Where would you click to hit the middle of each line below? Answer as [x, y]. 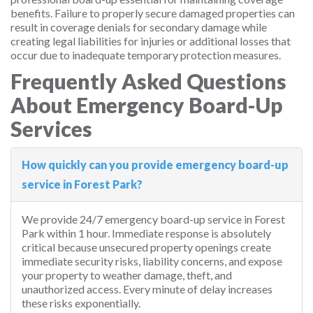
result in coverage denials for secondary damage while [139, 27]
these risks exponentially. [81, 303]
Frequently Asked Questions [148, 81]
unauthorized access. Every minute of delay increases [147, 289]
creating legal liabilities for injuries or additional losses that [151, 41]
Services [51, 129]
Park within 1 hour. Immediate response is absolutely [146, 233]
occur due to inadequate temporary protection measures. [146, 55]
